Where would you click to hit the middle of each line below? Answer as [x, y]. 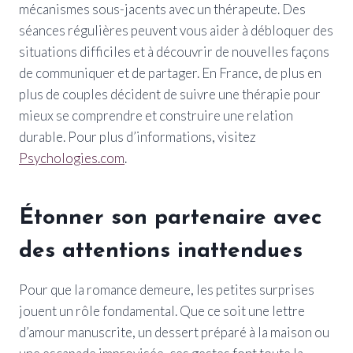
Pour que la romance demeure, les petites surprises [167, 289]
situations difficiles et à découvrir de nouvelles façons [174, 51]
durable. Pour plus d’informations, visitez [137, 136]
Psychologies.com [72, 158]
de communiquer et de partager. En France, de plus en [170, 72]
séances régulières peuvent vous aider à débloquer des [176, 30]
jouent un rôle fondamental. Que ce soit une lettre [162, 310]
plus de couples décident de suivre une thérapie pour [170, 94]
